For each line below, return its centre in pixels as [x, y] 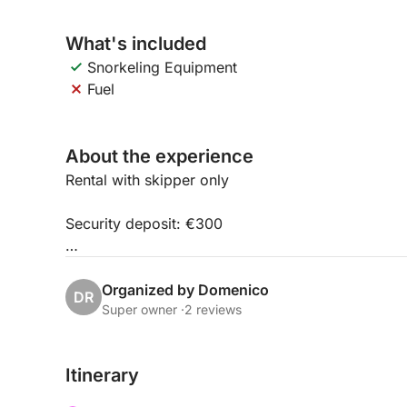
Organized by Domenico [185, 290]
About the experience [159, 156]
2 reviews [213, 309]
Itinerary [102, 375]
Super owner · [143, 309]
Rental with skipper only [147, 180]
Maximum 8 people [131, 267]
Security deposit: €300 [144, 223]
